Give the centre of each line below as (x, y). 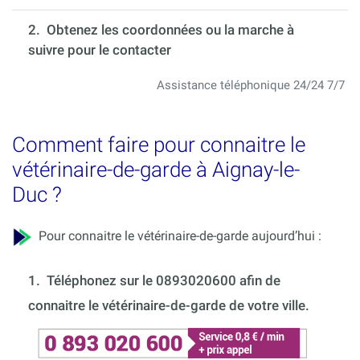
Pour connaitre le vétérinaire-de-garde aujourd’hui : (177, 235)
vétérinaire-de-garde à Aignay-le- (156, 169)
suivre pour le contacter (100, 49)
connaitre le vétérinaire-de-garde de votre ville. (169, 305)
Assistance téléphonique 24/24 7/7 (251, 85)
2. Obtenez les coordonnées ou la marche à (161, 29)
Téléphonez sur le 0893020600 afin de (164, 280)
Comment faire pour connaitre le (159, 144)
